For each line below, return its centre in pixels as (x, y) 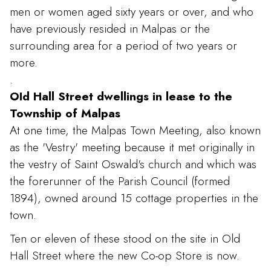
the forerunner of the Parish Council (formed (120, 181)
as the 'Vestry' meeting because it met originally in (132, 147)
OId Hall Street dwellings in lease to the (121, 96)
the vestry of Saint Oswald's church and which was (133, 164)
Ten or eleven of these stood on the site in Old (125, 238)
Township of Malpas (65, 113)
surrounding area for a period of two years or (123, 45)
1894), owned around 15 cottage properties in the (134, 198)
